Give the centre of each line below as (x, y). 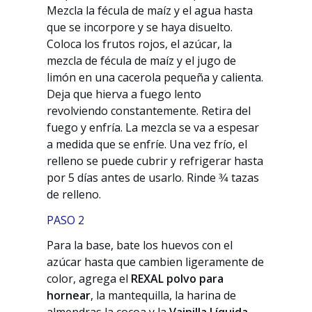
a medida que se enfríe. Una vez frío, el (147, 144)
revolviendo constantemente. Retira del (149, 110)
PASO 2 (66, 220)
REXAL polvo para (178, 279)
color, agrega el (89, 279)
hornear (69, 296)
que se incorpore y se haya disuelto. (140, 27)
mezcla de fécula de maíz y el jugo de (142, 60)
